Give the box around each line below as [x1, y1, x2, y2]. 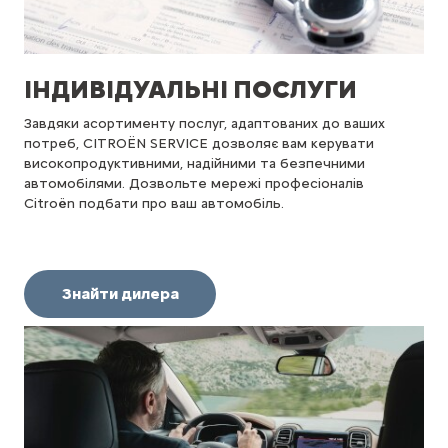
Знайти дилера [61, 284, 179, 304]
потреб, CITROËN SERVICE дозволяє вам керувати [24, 134, 374, 152]
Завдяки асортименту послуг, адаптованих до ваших [24, 114, 385, 132]
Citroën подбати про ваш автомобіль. [24, 194, 288, 212]
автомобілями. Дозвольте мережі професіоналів [24, 174, 364, 192]
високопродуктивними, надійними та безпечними [24, 154, 365, 172]
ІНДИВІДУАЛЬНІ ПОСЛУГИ [24, 73, 357, 104]
